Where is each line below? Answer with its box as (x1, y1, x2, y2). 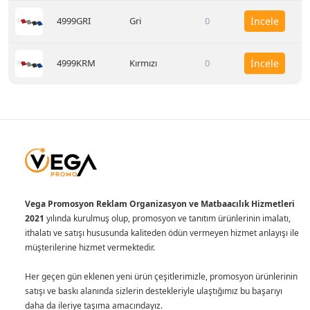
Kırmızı (129, 57, 157, 69)
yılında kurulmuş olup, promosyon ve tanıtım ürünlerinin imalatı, (46, 212, 291, 224)
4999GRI (57, 15, 91, 27)
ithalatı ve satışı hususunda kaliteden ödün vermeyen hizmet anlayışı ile (25, 227, 299, 239)
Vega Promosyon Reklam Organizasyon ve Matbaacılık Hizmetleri (25, 198, 297, 210)
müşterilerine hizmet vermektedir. (25, 241, 155, 253)
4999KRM (57, 57, 95, 69)
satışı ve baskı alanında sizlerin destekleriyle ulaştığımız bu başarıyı (25, 285, 282, 297)
